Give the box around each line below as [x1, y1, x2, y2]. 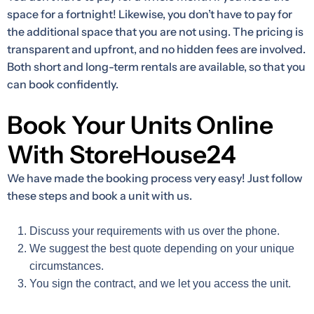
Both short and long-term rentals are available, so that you [7, 60, 306, 74]
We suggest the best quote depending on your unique [29, 243, 294, 255]
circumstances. [29, 260, 104, 273]
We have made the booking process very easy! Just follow [7, 171, 303, 186]
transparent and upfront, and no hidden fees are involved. [7, 42, 306, 57]
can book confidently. [7, 77, 118, 92]
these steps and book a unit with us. [7, 189, 192, 203]
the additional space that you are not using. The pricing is [7, 25, 303, 39]
